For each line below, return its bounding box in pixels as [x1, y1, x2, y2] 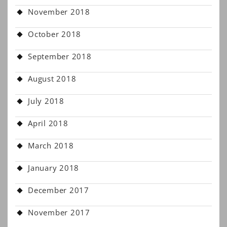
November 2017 [28, 207, 90, 217]
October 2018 [28, 29, 81, 39]
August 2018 [28, 73, 77, 84]
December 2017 [28, 185, 89, 195]
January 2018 [28, 163, 79, 173]
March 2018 [28, 140, 74, 150]
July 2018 [28, 96, 64, 106]
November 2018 [28, 7, 90, 17]
